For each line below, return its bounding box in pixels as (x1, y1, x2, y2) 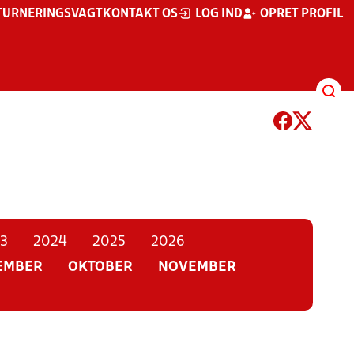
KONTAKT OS (103, 9, 178, 20)
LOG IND (195, 9, 243, 20)
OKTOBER (67, 261, 133, 274)
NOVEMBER (157, 261, 236, 274)
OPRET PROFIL (260, 9, 343, 20)
